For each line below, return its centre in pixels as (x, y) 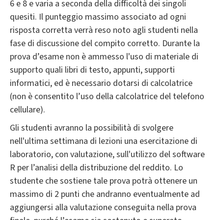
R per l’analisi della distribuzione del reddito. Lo (96, 167)
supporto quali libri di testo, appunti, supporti (92, 70)
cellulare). (27, 110)
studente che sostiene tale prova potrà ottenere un (104, 181)
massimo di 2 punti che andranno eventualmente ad (105, 194)
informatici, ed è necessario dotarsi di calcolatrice (101, 83)
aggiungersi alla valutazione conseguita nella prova (103, 207)
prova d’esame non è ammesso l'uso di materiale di (104, 56)
